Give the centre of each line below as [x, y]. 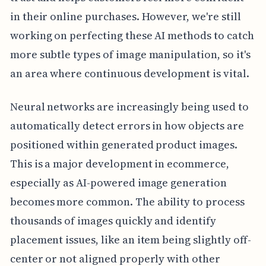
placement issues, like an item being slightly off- [131, 239]
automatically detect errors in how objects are [127, 125]
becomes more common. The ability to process [127, 201]
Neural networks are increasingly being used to [129, 106]
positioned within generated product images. [123, 144]
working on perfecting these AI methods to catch [132, 35]
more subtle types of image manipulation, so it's [130, 54]
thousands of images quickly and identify [113, 220]
